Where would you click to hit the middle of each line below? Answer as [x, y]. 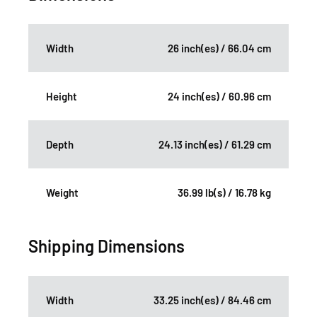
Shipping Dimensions [106, 246]
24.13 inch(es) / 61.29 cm [215, 145]
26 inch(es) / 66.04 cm [219, 48]
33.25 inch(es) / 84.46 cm [212, 300]
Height [62, 97]
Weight [62, 193]
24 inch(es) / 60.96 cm [219, 97]
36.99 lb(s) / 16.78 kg [224, 193]
